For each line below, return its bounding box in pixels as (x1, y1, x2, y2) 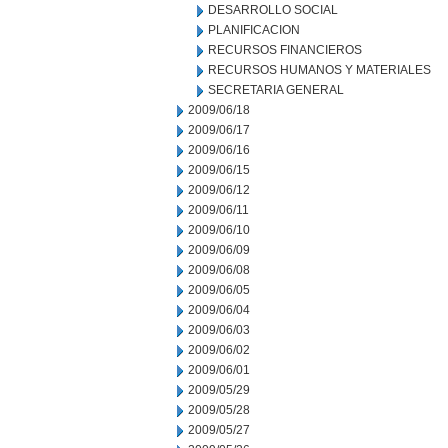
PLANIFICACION (208, 23, 300, 37)
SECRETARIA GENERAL (208, 83, 344, 97)
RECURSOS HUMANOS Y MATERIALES (208, 63, 431, 77)
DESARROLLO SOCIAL (208, 3, 338, 17)
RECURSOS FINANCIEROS (208, 43, 362, 57)
